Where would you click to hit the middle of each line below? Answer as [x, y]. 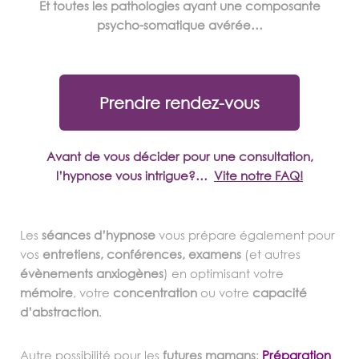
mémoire [46, 292]
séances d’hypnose [99, 234]
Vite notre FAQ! [258, 175]
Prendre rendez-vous [179, 102]
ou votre [225, 292]
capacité [280, 292]
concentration [155, 292]
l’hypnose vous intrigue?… [135, 175]
